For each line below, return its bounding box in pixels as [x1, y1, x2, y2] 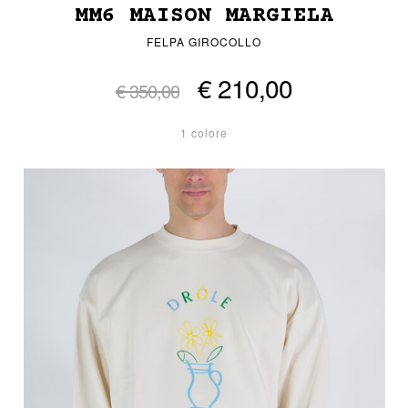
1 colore [180, 125, 228, 141]
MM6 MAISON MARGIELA [74, 4, 334, 29]
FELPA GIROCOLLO [147, 34, 261, 50]
